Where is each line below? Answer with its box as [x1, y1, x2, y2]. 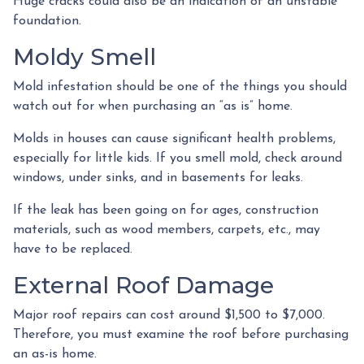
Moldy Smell [13, 42, 156, 71]
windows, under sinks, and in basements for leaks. [13, 171, 303, 184]
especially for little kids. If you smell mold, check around [13, 151, 342, 165]
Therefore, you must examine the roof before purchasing [13, 327, 349, 341]
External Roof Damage [13, 271, 274, 299]
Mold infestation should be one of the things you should [13, 80, 347, 93]
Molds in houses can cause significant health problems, [13, 132, 336, 145]
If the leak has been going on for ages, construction [13, 203, 318, 217]
